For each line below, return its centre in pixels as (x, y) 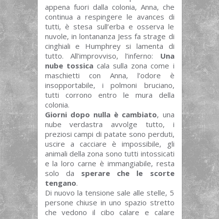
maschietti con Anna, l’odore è (109, 75)
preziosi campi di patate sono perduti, (109, 134)
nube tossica (69, 65)
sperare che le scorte (128, 173)
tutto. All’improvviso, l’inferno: (102, 55)
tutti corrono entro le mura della (109, 95)
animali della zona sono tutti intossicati (109, 153)
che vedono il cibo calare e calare (109, 212)
